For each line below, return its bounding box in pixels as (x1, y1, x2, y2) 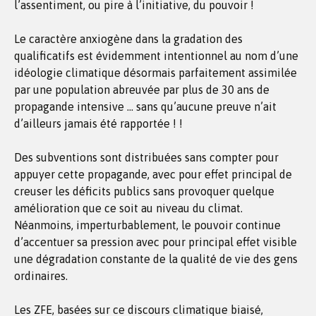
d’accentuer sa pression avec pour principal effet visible (14, 236, 297, 248)
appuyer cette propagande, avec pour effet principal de (14, 168, 292, 181)
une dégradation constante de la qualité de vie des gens (14, 253, 298, 265)
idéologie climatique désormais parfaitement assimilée (14, 66, 297, 79)
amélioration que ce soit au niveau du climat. (14, 202, 243, 214)
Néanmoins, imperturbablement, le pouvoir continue (14, 219, 281, 231)
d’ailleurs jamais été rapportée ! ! (14, 117, 183, 130)
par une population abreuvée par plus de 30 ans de (14, 83, 269, 96)
